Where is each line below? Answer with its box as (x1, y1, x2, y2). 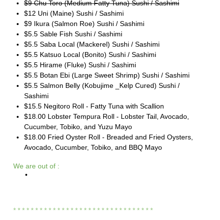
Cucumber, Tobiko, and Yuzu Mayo (24, 122, 132, 131)
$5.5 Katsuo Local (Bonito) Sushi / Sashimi (24, 50, 156, 58)
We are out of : (13, 162, 59, 170)
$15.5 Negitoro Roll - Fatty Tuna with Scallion (24, 102, 164, 110)
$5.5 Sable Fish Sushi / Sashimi (24, 29, 122, 38)
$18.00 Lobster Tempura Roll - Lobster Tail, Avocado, (24, 112, 189, 120)
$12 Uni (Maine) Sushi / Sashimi (24, 9, 124, 17)
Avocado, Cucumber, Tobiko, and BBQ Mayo (24, 143, 162, 151)
